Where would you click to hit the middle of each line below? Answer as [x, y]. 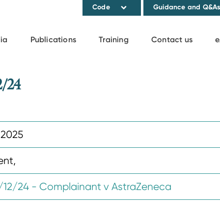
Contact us [172, 40]
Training [114, 40]
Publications [53, 40]
